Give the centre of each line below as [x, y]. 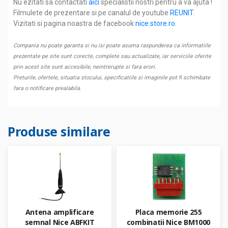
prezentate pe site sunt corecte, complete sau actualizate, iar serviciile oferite [112, 56]
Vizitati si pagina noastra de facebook [74, 24]
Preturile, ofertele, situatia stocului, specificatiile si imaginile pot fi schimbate [112, 78]
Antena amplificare [60, 212]
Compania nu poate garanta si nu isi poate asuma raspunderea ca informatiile [112, 46]
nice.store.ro [155, 24]
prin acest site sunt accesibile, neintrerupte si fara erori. [85, 67]
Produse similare [59, 132]
